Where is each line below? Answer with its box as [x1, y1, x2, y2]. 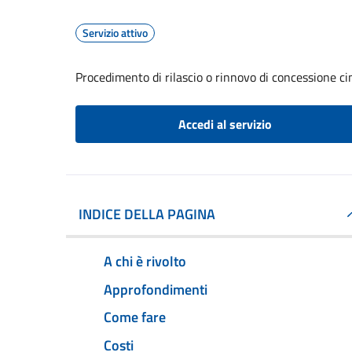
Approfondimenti [104, 278, 207, 300]
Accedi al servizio [178, 115, 272, 134]
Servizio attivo [82, 24, 148, 41]
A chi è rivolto [104, 250, 186, 272]
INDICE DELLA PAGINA [79, 203, 215, 225]
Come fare [104, 306, 166, 328]
